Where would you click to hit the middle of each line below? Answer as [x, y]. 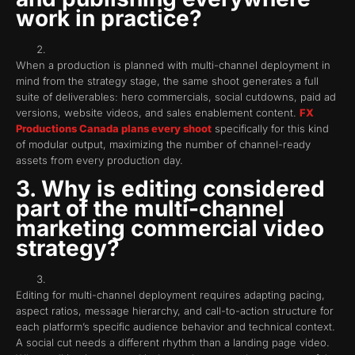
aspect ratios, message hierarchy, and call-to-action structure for [175, 311]
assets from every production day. [99, 160]
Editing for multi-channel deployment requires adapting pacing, [170, 295]
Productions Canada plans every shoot [114, 128]
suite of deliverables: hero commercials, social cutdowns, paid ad [176, 96]
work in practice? [109, 18]
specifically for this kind [270, 128]
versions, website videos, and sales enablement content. [158, 112]
